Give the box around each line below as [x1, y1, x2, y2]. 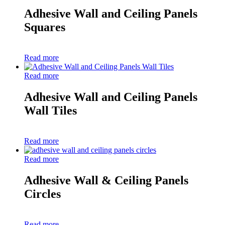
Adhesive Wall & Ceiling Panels [24, 173, 188, 187]
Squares [24, 21, 65, 34]
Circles [24, 187, 61, 200]
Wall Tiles [24, 104, 77, 118]
